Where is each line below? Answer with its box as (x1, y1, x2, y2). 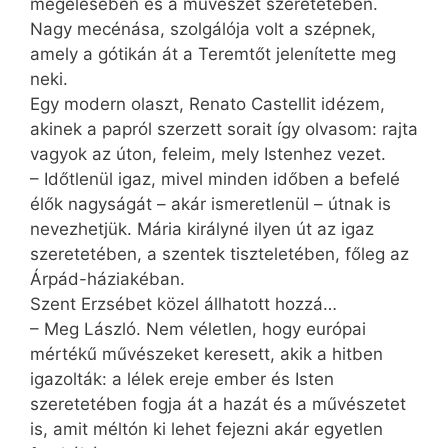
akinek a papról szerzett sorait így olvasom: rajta (30, 118, 418, 139)
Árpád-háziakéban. (30, 268, 185, 289)
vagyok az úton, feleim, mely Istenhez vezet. (30, 143, 386, 164)
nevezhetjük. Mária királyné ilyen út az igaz (30, 218, 374, 239)
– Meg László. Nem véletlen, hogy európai (30, 318, 366, 339)
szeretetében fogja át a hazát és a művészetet (30, 393, 406, 414)
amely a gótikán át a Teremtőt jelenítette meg (30, 43, 396, 64)
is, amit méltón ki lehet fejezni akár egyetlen (30, 418, 383, 439)
